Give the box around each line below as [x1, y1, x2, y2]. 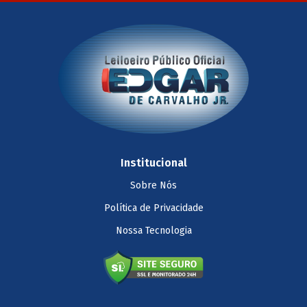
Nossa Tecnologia [115, 225, 192, 236]
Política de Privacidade [103, 202, 204, 214]
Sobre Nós [130, 180, 177, 191]
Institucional [120, 156, 187, 169]
